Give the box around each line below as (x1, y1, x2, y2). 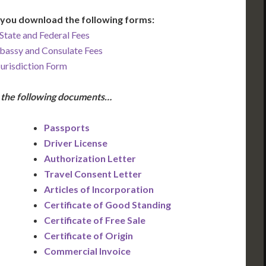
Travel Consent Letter (44, 168, 142, 180)
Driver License (44, 137, 107, 149)
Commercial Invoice (44, 245, 131, 257)
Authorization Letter (44, 153, 136, 164)
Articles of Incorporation (44, 183, 154, 195)
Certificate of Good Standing (44, 199, 171, 211)
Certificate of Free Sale (44, 214, 145, 226)
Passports (44, 122, 90, 134)
